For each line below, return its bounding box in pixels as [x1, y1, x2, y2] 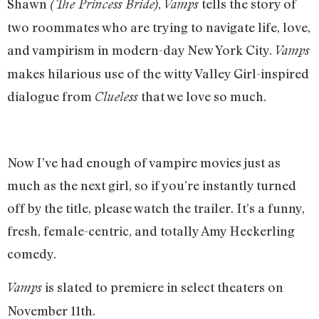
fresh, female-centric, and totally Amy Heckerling [7, 223, 295, 239]
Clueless [95, 88, 141, 104]
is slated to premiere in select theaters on [45, 278, 283, 295]
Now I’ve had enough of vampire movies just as [7, 155, 281, 171]
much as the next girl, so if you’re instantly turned [7, 177, 296, 194]
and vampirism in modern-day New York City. [7, 41, 275, 58]
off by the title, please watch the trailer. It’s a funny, [7, 200, 305, 216]
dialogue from [7, 88, 95, 104]
